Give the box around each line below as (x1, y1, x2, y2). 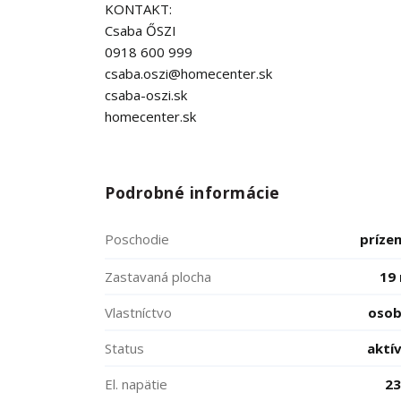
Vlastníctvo (105, 303, 172, 321)
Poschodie (105, 230, 169, 248)
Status (105, 339, 144, 357)
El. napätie (105, 375, 167, 393)
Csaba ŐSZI (105, 21, 176, 39)
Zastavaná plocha (105, 268, 211, 286)
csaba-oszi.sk (105, 86, 187, 104)
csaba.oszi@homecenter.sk (105, 64, 272, 82)
